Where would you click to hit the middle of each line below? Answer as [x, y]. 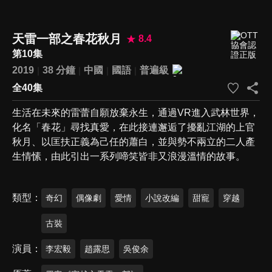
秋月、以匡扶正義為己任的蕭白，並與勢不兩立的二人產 [134, 141]
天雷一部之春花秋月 [67, 39]
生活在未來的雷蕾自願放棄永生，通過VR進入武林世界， [136, 112]
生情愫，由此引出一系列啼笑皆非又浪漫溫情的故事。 [129, 156]
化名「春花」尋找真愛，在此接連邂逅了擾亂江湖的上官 [134, 127]
